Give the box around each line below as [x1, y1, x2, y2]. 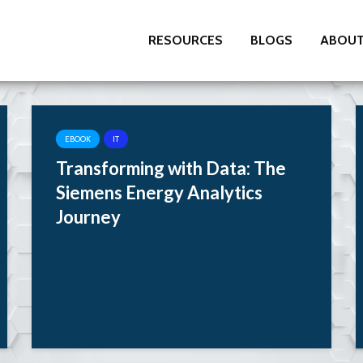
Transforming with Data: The [56, 157, 286, 179]
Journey [56, 206, 121, 228]
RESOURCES [148, 32, 223, 48]
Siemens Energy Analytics [56, 181, 263, 203]
